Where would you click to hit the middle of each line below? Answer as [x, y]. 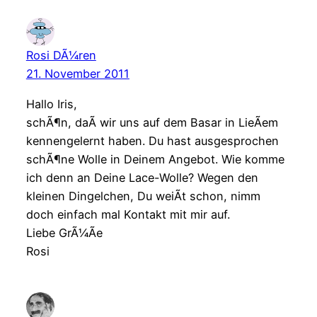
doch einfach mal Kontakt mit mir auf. [128, 214]
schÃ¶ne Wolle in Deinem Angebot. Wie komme [155, 159]
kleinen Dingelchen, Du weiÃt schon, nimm [143, 196]
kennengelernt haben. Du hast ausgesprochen [152, 140]
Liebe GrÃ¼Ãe [64, 232]
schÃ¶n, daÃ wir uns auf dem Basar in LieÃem [152, 122]
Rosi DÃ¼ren [61, 56]
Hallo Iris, [51, 104]
